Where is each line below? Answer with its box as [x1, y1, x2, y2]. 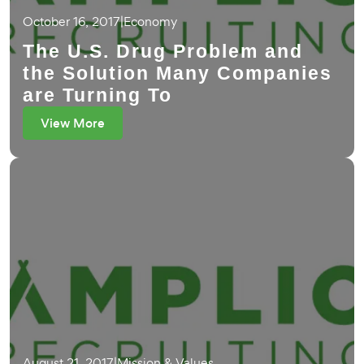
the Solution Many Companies [23, 63, 332, 84]
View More [41, 115, 105, 132]
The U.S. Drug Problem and [23, 41, 303, 62]
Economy [123, 13, 177, 30]
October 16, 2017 [23, 13, 120, 30]
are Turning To [23, 84, 172, 106]
